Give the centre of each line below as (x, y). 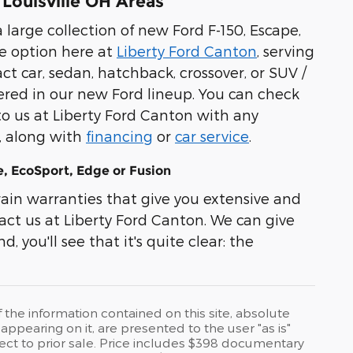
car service (212, 136)
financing (119, 136)
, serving (286, 51)
